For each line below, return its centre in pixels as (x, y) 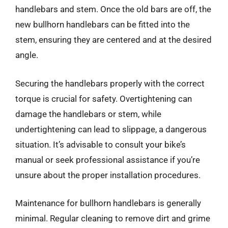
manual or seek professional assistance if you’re (108, 160)
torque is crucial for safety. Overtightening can (104, 98)
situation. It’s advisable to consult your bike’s (101, 144)
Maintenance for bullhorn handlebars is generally (108, 203)
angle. (27, 55)
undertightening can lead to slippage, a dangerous (111, 129)
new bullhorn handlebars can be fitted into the (103, 24)
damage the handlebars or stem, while (88, 114)
